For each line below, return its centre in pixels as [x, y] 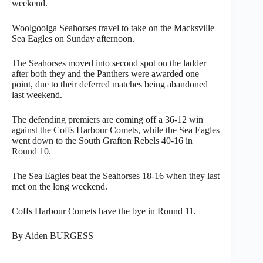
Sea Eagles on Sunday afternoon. [73, 38]
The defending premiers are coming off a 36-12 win [107, 119]
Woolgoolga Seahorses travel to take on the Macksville [113, 28]
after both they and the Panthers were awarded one [105, 73]
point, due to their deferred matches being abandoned [110, 84]
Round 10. [31, 151]
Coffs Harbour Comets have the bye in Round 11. [104, 211]
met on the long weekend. [60, 186]
